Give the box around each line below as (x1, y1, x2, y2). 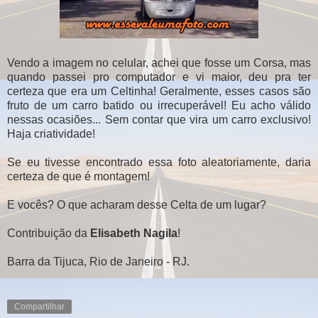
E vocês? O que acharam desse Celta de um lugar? (7, 198, 266, 211)
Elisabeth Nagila (90, 226, 177, 239)
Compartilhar (14, 301, 65, 312)
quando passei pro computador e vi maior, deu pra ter (7, 70, 311, 83)
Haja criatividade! (7, 127, 95, 140)
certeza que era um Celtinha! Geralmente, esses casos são (7, 84, 311, 97)
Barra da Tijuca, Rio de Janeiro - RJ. (7, 255, 190, 268)
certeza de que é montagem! (7, 170, 150, 182)
